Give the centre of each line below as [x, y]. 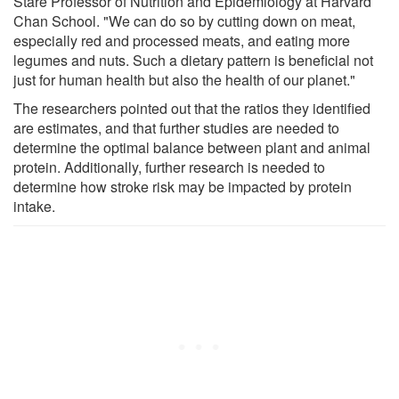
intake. [34, 206]
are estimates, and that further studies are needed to [176, 127]
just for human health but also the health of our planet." [184, 79]
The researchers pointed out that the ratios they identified [192, 108]
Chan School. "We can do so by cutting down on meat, [184, 20]
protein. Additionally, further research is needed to [169, 167]
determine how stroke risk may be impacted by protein [183, 186]
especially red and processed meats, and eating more [182, 40]
